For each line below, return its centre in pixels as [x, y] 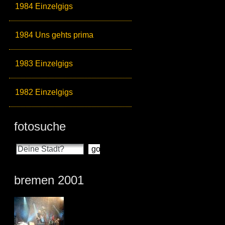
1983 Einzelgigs [44, 64]
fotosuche [40, 126]
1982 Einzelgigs [44, 92]
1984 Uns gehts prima [54, 35]
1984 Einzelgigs [44, 6]
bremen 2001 [49, 180]
